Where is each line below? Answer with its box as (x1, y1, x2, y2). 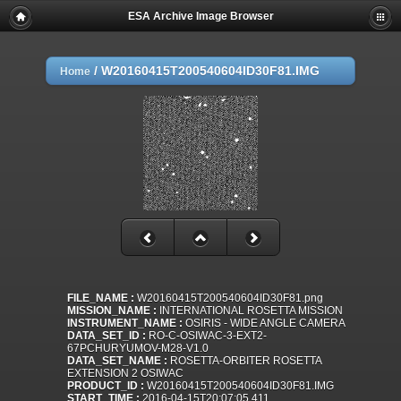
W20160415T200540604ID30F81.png (134, 292, 323, 305)
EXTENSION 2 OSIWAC (67, 367, 183, 380)
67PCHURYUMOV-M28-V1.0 (67, 342, 209, 355)
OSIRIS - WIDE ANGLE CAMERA (183, 317, 346, 330)
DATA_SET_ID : (67, 329, 146, 343)
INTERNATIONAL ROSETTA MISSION (157, 304, 343, 318)
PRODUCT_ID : (67, 380, 144, 393)
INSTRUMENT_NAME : (67, 317, 183, 330)
